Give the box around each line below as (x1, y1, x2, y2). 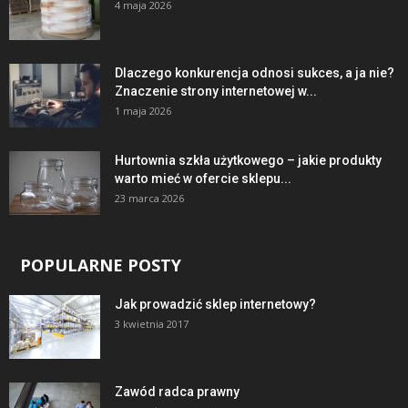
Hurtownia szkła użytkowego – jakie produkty (115, 152, 382, 168)
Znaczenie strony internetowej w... (115, 83, 317, 98)
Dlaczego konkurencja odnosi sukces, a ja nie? (115, 65, 394, 80)
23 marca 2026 (115, 190, 184, 205)
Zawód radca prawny (115, 383, 240, 399)
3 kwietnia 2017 (115, 316, 189, 331)
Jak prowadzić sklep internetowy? (115, 296, 316, 311)
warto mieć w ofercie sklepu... (115, 170, 291, 186)
